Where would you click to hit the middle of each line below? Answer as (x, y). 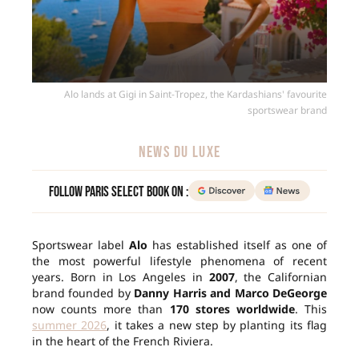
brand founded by (83, 293)
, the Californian (280, 277)
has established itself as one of (237, 245)
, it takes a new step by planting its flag (217, 325)
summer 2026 (70, 325)
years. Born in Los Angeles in (121, 277)
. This (311, 309)
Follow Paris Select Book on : (119, 192)
